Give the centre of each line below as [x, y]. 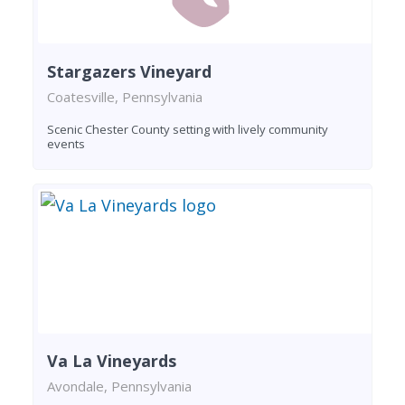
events [66, 143]
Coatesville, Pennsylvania [125, 96]
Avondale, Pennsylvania [119, 386]
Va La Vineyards [112, 361]
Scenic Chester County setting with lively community [188, 129]
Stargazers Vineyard [129, 71]
